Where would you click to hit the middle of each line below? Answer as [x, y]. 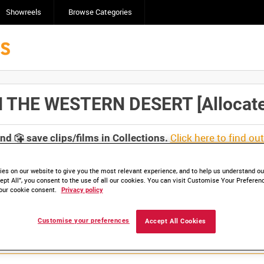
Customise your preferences [84, 221]
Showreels [23, 12]
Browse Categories [100, 12]
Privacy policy [82, 190]
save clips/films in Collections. [96, 138]
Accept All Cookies [176, 222]
